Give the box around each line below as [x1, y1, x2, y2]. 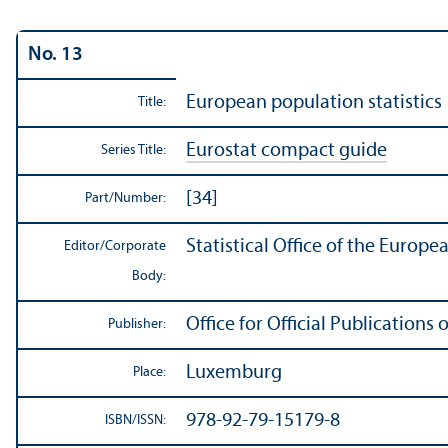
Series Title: [101, 143, 166, 159]
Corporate [105, 239, 166, 255]
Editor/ [64, 239, 105, 255]
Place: [133, 365, 166, 381]
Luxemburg [186, 363, 282, 384]
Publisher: [108, 317, 166, 333]
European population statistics [186, 93, 442, 114]
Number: [114, 191, 166, 207]
